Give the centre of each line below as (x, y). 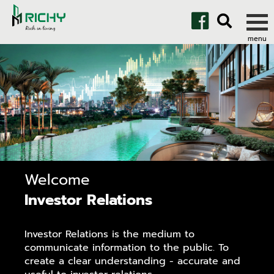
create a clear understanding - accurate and (132, 261)
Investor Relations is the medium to (109, 235)
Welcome (57, 180)
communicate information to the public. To (127, 248)
